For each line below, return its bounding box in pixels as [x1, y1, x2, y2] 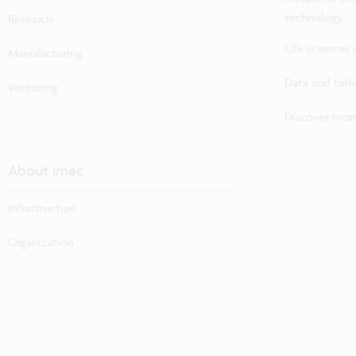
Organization [8, 234, 74, 250]
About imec [8, 160, 83, 180]
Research [8, 10, 52, 26]
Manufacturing [8, 44, 82, 60]
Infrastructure [8, 199, 76, 215]
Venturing [8, 79, 57, 95]
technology [284, 10, 343, 25]
